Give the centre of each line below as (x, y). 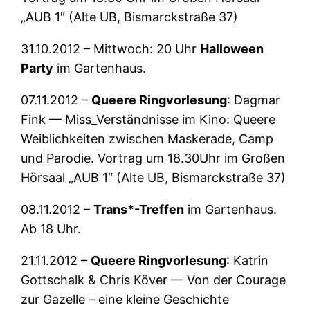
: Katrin (248, 261)
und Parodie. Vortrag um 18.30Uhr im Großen (153, 158)
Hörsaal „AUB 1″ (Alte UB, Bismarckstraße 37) (154, 178)
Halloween (232, 49)
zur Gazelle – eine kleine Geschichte (125, 300)
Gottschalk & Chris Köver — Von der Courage (154, 280)
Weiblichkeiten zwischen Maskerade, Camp (147, 139)
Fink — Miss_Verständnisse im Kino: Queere (148, 120)
